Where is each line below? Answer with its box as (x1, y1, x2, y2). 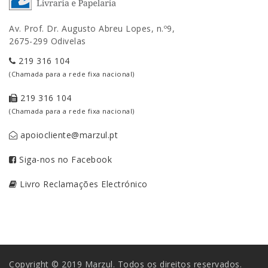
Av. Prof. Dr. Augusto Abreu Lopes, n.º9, (9, 23, 175, 35)
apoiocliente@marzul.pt (17, 129, 118, 141)
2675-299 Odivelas (9, 35, 86, 47)
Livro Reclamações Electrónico (17, 178, 148, 190)
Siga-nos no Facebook (16, 154, 112, 166)
